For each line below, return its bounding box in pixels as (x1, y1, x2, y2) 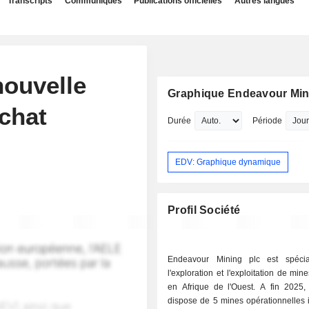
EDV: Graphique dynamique (175, 157, 281, 167)
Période (252, 116, 283, 126)
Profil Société (168, 204, 241, 217)
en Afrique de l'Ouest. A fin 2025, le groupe (168, 282, 261, 292)
